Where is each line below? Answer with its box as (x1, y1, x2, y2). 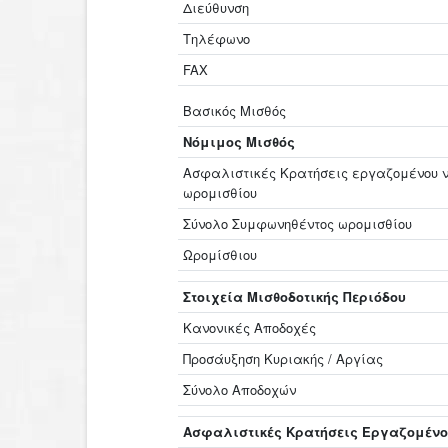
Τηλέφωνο (183, 29, 251, 48)
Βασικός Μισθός (183, 101, 287, 120)
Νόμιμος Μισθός (183, 132, 296, 151)
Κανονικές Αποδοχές (183, 318, 317, 337)
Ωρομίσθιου (183, 245, 258, 264)
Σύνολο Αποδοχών (183, 380, 297, 399)
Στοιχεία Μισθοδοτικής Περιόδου (183, 287, 407, 306)
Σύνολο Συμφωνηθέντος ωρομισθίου (183, 214, 413, 233)
